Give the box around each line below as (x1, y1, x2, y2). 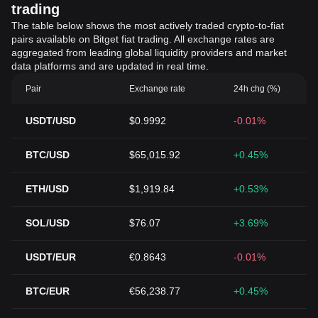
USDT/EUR (26, 251, 76, 263)
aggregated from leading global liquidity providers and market (11, 47, 287, 58)
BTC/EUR (26, 285, 70, 297)
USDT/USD (26, 115, 76, 126)
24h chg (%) (233, 84, 280, 94)
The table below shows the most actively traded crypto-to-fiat (11, 20, 284, 31)
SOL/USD (26, 217, 70, 229)
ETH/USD (26, 183, 69, 194)
